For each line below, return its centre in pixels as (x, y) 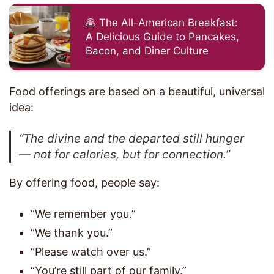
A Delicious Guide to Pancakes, (162, 36)
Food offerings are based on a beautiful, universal (137, 91)
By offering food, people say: (84, 182)
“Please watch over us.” (91, 251)
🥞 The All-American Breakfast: (162, 22)
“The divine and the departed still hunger (132, 138)
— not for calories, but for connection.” (125, 154)
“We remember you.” (83, 213)
